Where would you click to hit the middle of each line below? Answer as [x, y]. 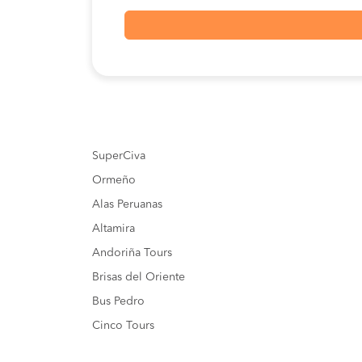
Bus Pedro [118, 302]
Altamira [114, 229]
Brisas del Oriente [139, 278]
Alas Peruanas [127, 205]
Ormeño [114, 181]
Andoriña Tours [132, 253]
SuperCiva [119, 156]
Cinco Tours [123, 326]
